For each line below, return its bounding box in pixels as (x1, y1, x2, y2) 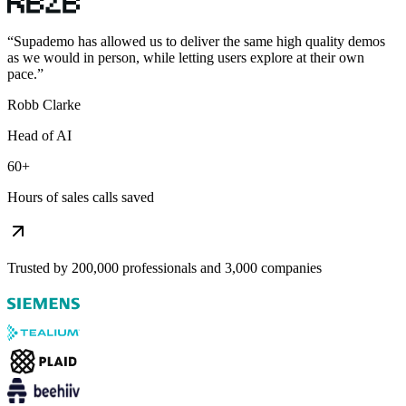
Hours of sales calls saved (7, 188, 154, 205)
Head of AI (7, 127, 72, 143)
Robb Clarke (7, 96, 81, 112)
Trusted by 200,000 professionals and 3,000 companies (7, 259, 322, 275)
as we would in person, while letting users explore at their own (7, 49, 364, 65)
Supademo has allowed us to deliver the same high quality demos (14, 33, 385, 49)
